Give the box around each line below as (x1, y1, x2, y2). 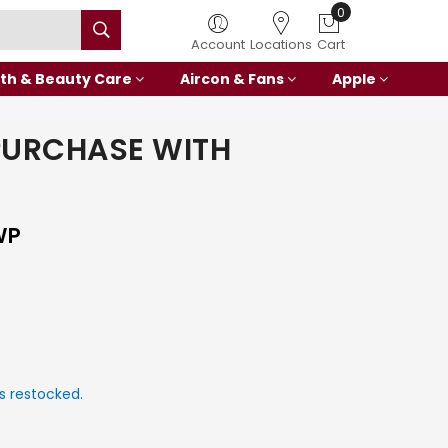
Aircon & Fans (179, 69, 284, 89)
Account (191, 35, 245, 54)
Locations (250, 35, 312, 54)
